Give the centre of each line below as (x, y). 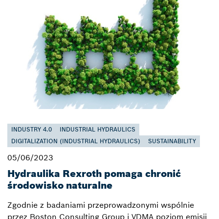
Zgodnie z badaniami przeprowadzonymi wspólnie (101, 205)
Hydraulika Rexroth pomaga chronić (94, 174)
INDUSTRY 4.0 (32, 130)
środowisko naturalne (60, 185)
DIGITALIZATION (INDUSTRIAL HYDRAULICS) (76, 141)
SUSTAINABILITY (172, 141)
